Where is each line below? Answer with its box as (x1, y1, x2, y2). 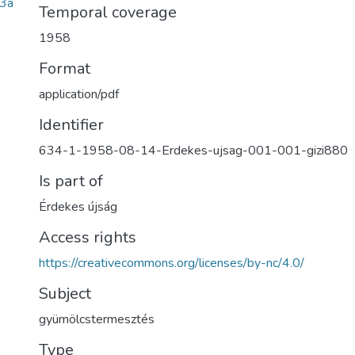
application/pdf (39, 86, 119, 103)
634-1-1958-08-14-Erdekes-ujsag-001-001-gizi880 (39, 142, 348, 159)
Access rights (39, 227, 136, 248)
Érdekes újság (39, 198, 117, 216)
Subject (39, 283, 91, 304)
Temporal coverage (39, 2, 177, 23)
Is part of (39, 170, 103, 192)
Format (39, 58, 90, 79)
